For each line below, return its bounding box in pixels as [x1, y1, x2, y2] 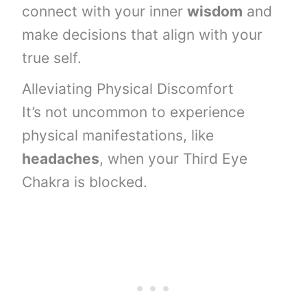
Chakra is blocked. [22, 173, 148, 191]
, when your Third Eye [99, 150, 248, 168]
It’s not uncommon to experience [22, 103, 245, 121]
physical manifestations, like [22, 127, 214, 145]
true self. [22, 49, 82, 66]
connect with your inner [22, 3, 188, 20]
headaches [22, 150, 100, 168]
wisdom [187, 3, 243, 20]
